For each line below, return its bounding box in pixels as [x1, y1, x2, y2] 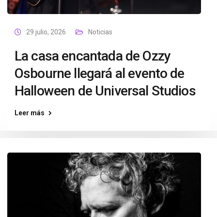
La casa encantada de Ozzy [15, 48, 171, 64]
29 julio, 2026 [26, 28, 66, 36]
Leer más [15, 109, 45, 117]
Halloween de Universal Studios [15, 83, 196, 99]
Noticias [88, 28, 112, 36]
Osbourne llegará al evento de [15, 65, 185, 81]
